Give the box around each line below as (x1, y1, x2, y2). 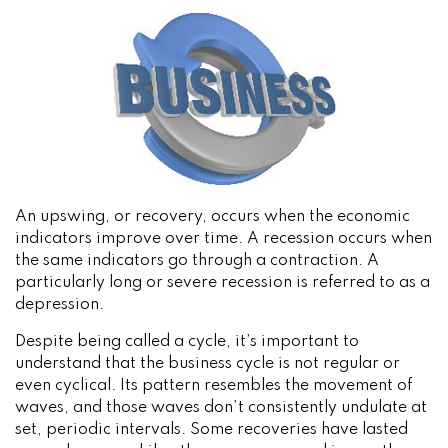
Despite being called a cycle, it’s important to (15, 334, 359, 350)
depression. (15, 297, 104, 313)
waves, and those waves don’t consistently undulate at (15, 400, 427, 416)
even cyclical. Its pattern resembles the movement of (15, 378, 412, 394)
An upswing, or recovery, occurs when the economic (15, 209, 410, 225)
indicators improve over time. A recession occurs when (15, 231, 432, 247)
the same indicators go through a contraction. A (15, 253, 379, 269)
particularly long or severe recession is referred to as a (15, 275, 430, 291)
